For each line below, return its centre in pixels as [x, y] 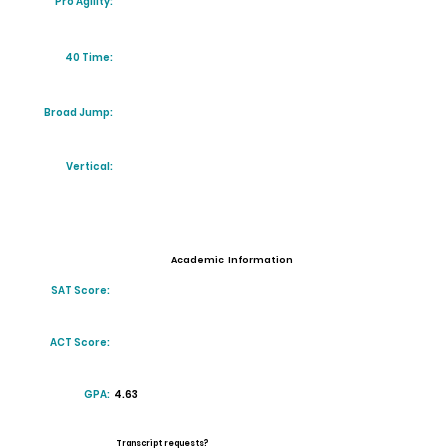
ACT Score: [80, 342]
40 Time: [89, 57]
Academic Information [232, 260]
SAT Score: [80, 290]
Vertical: [89, 166]
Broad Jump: [78, 112]
